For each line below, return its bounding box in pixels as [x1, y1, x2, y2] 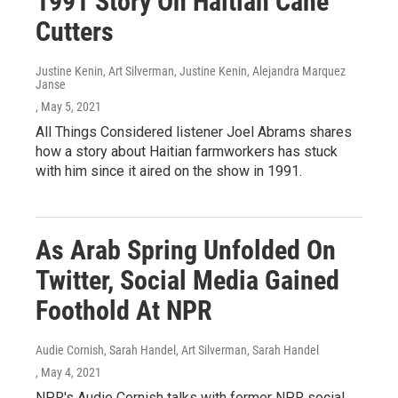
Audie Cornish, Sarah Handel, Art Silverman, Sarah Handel [36, 342, 319, 357]
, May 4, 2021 [36, 364, 101, 379]
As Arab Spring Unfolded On [36, 234, 336, 266]
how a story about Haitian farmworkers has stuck [36, 142, 338, 160]
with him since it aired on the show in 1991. [36, 162, 302, 179]
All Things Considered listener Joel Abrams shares [36, 123, 352, 140]
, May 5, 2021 [36, 99, 101, 114]
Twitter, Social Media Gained [36, 264, 339, 296]
